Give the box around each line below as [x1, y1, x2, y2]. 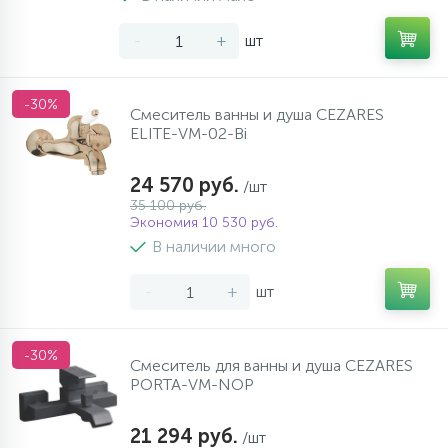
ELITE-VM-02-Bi [130, 124, 247, 143]
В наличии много [152, 237, 276, 256]
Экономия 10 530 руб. [130, 214, 278, 231]
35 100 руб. [130, 197, 206, 214]
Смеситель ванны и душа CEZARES [130, 105, 384, 124]
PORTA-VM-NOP [130, 375, 254, 394]
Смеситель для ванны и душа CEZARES [130, 356, 413, 375]
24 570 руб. [130, 173, 239, 197]
